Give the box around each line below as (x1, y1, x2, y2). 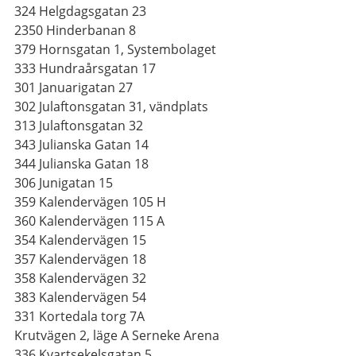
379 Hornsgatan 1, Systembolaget (14, 41, 216, 58)
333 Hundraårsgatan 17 (14, 60, 156, 77)
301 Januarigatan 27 (14, 79, 133, 96)
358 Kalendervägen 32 (14, 269, 146, 287)
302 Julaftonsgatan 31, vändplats (14, 98, 208, 115)
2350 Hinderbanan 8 (14, 21, 136, 39)
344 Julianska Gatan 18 (14, 155, 149, 172)
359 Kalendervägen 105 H (14, 193, 166, 211)
